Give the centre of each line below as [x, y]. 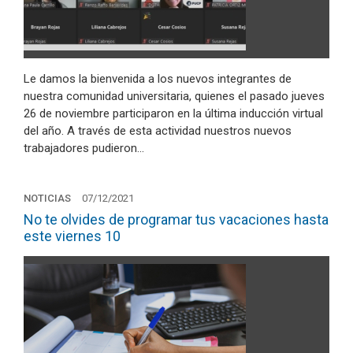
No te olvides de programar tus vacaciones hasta [176, 219]
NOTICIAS [47, 198]
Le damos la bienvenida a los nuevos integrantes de [158, 78]
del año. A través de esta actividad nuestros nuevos [158, 130]
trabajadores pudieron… [84, 148]
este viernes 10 [72, 236]
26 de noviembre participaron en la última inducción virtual [173, 113]
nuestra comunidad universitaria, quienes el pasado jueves [174, 96]
